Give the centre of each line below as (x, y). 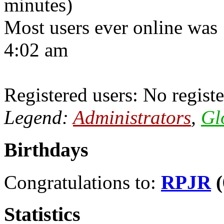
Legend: (38, 117)
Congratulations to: (82, 182)
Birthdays (46, 149)
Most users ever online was (113, 27)
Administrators (132, 117)
